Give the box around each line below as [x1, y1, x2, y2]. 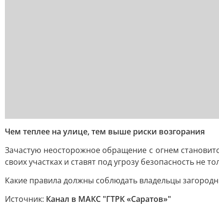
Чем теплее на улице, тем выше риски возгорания [5, 126, 205, 137]
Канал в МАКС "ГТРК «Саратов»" [46, 194, 171, 204]
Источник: [5, 194, 46, 204]
